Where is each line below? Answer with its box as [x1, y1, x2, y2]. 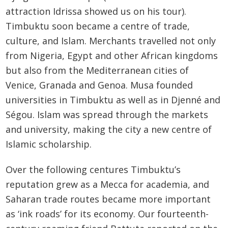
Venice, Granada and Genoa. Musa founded [6, 78, 193, 91]
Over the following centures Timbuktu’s [6, 163, 181, 176]
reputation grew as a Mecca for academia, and [6, 178, 210, 191]
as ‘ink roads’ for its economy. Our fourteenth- [6, 208, 209, 220]
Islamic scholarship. [6, 137, 92, 150]
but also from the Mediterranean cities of [6, 64, 189, 76]
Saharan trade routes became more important [6, 193, 211, 206]
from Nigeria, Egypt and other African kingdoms [6, 49, 218, 62]
